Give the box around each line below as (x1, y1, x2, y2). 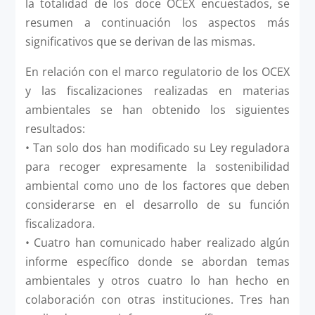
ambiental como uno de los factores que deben (25, 177, 290, 193)
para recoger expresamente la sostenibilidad (25, 158, 290, 174)
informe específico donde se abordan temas (25, 253, 290, 269)
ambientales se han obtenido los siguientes (25, 101, 290, 117)
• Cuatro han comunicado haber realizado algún (25, 234, 290, 250)
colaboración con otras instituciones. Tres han (25, 291, 290, 307)
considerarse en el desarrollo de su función (25, 196, 290, 212)
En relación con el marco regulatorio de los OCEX (25, 63, 290, 79)
